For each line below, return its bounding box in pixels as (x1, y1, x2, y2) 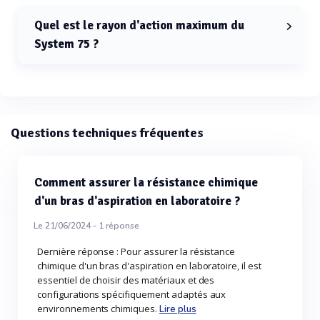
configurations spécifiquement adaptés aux (37, 288, 226, 301)
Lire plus (159, 303, 196, 316)
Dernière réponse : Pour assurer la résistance (37, 245, 236, 259)
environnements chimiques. (37, 302, 159, 316)
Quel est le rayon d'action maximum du (34, 18, 244, 34)
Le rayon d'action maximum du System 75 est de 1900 (37, 66, 266, 80)
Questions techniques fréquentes (11, 125, 204, 141)
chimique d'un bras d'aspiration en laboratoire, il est (37, 259, 261, 273)
